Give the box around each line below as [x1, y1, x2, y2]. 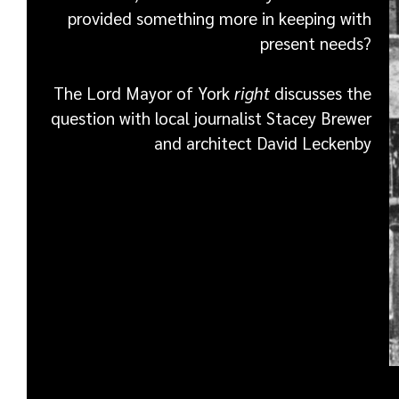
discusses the [269, 82, 371, 104]
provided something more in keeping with [67, 6, 371, 28]
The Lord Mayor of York [53, 82, 234, 104]
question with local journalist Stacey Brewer [51, 107, 371, 129]
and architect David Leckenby [153, 132, 371, 154]
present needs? [259, 31, 371, 53]
